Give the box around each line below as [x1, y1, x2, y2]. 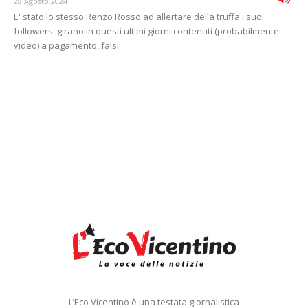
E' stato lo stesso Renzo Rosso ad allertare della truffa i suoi [14, 10, 264, 23]
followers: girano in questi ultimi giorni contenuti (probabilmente [14, 25, 279, 38]
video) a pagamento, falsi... [14, 39, 125, 52]
